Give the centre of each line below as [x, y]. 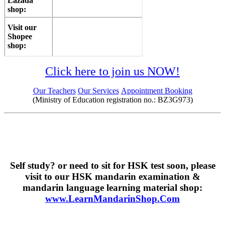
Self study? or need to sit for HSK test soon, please [113, 165]
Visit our [22, 27]
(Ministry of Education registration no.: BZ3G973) [113, 99]
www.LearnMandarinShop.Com [113, 198]
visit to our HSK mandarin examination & [113, 176]
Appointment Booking [156, 90]
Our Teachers [54, 90]
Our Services [98, 90]
